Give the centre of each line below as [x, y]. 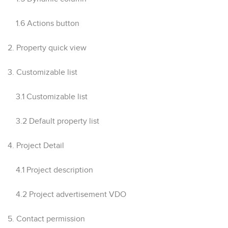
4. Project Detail [36, 145]
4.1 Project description [50, 170]
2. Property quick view [47, 48]
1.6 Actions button [44, 23]
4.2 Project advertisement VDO [67, 194]
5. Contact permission [46, 219]
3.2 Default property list [53, 121]
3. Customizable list [42, 72]
